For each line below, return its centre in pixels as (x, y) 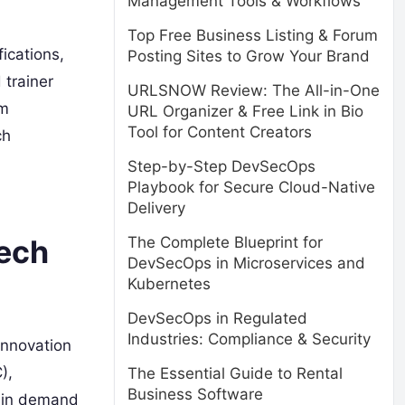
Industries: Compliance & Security (249, 339)
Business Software (195, 394)
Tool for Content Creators (220, 132)
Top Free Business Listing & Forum (253, 35)
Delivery (156, 208)
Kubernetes (169, 284)
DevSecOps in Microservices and (246, 263)
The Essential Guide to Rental (235, 373)
